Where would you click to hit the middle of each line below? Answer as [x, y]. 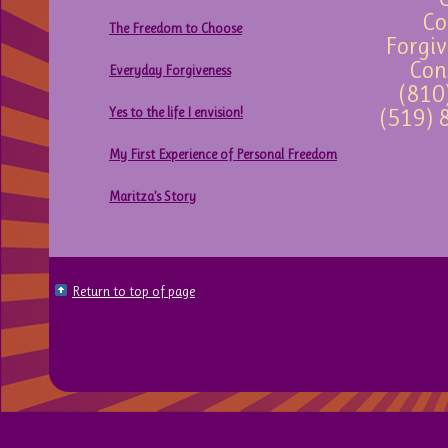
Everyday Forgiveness [170, 70]
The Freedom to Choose [175, 28]
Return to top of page [133, 291]
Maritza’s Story [152, 196]
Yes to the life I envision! [176, 112]
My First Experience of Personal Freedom [223, 154]
